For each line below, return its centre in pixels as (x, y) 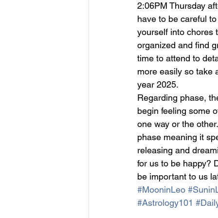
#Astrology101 (165, 202)
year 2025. (158, 84)
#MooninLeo (161, 189)
